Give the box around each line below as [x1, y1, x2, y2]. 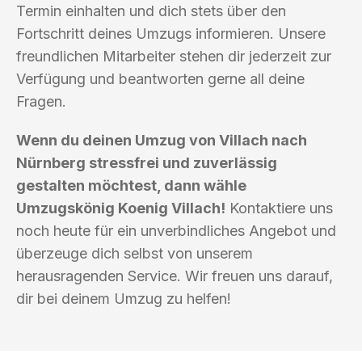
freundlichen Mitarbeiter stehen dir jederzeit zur [16, 47, 331, 65]
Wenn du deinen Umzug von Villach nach [16, 131, 307, 149]
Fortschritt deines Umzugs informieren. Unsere [16, 24, 326, 42]
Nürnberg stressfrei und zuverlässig [16, 154, 277, 171]
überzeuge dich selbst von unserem [16, 244, 253, 262]
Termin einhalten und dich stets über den [16, 2, 286, 19]
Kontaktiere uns [225, 199, 333, 217]
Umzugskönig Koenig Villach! [16, 199, 225, 217]
